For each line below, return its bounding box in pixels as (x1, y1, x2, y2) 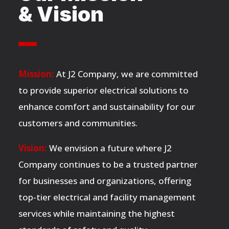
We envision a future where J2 (49, 142, 172, 154)
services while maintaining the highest (18, 207, 175, 219)
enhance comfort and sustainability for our (18, 100, 195, 112)
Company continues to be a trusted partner (18, 158, 198, 170)
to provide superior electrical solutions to (18, 84, 189, 96)
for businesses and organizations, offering (18, 174, 191, 187)
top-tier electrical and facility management (18, 191, 196, 203)
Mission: (18, 67, 56, 80)
